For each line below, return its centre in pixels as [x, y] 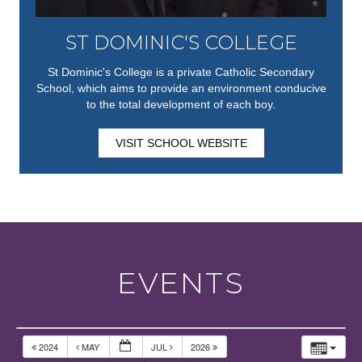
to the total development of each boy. [181, 105]
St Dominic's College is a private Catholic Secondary [181, 72]
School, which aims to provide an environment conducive [181, 88]
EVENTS [181, 283]
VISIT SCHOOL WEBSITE [181, 143]
